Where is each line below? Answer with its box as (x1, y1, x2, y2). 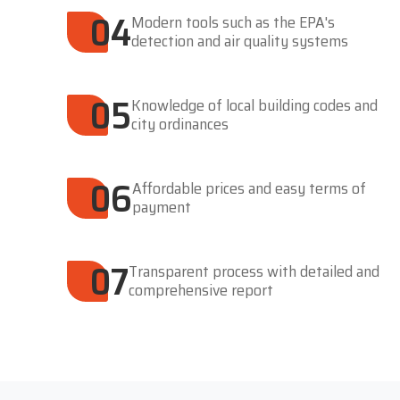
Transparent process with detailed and (129, 259, 379, 285)
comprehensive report (129, 278, 273, 304)
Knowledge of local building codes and (131, 93, 378, 119)
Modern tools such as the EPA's (131, 10, 335, 36)
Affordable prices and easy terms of (132, 176, 366, 202)
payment (132, 195, 191, 221)
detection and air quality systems (131, 29, 348, 54)
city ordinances (131, 112, 229, 137)
